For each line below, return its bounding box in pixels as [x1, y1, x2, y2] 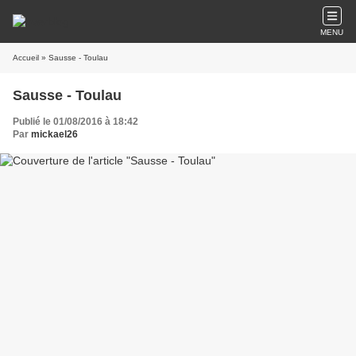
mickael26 [31, 129, 78, 140]
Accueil [13, 53, 39, 62]
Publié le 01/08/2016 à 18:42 [13, 116, 138, 127]
